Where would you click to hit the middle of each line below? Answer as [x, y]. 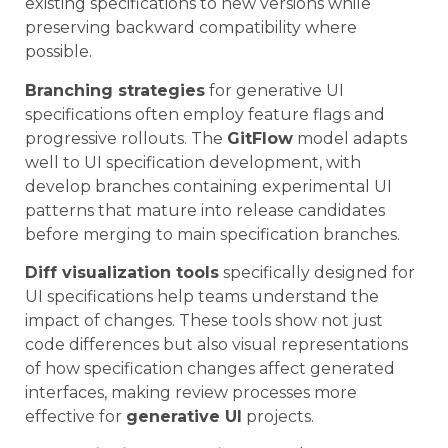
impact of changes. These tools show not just [204, 321]
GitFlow [260, 138]
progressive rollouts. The [126, 138]
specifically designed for [317, 273]
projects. [278, 417]
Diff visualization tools [122, 273]
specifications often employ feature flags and [205, 114]
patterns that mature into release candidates [205, 210]
